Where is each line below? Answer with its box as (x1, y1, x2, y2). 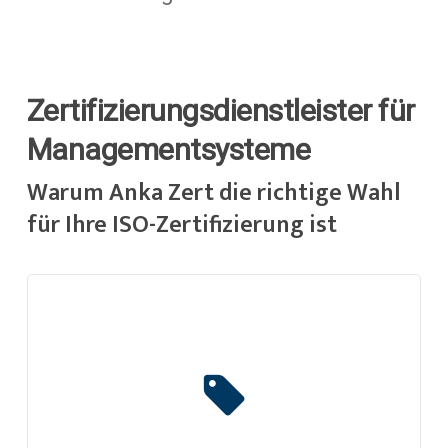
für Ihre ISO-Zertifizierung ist (26, 204, 337, 245)
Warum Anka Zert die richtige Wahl (26, 172, 401, 213)
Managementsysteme (26, 131, 311, 167)
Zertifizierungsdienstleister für (26, 92, 415, 128)
